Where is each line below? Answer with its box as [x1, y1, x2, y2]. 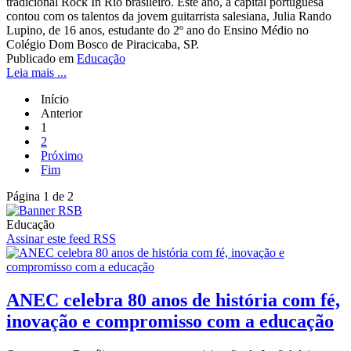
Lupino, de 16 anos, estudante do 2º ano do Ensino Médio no [6, 24, 309, 38]
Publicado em [6, 52, 74, 66]
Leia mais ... [6, 66, 67, 80]
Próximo [41, 149, 83, 163]
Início [41, 92, 69, 107]
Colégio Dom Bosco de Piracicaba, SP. [6, 38, 199, 52]
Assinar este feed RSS [6, 232, 116, 246]
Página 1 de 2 [6, 190, 74, 204]
